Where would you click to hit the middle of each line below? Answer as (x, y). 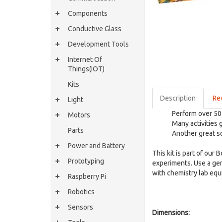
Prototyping (86, 161)
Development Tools (98, 44)
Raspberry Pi (87, 176)
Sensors (81, 207)
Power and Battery (96, 146)
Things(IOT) (86, 69)
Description (178, 98)
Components (88, 13)
